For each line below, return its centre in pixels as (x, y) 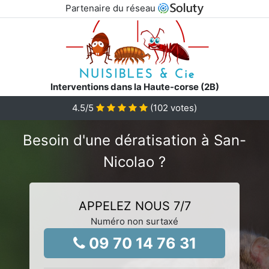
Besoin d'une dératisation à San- (134, 140)
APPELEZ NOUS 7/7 (134, 206)
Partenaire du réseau (111, 8)
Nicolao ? (134, 162)
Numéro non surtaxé (134, 221)
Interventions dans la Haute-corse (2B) (134, 86)
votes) (183, 107)
